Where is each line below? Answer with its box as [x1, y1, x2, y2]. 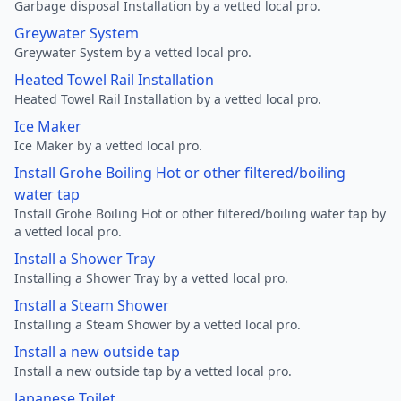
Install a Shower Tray [14, 249, 155, 269]
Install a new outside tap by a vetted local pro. [14, 363, 292, 380]
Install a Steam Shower [14, 295, 169, 315]
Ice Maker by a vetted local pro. [14, 137, 202, 154]
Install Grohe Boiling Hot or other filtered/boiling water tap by [14, 205, 386, 222]
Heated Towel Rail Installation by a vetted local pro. [14, 90, 321, 107]
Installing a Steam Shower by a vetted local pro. [14, 316, 301, 333]
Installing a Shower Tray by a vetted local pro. [14, 269, 288, 286]
